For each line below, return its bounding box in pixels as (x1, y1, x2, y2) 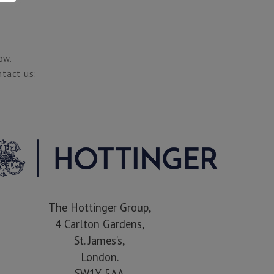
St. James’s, (74, 233, 125, 248)
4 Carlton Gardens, (54, 217, 144, 232)
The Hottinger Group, (48, 200, 151, 215)
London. (80, 250, 119, 265)
